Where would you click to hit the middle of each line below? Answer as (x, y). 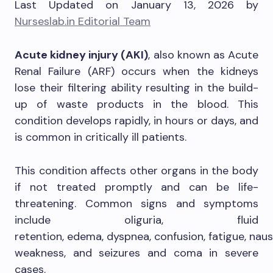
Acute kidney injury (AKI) (82, 55)
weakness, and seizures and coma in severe (136, 253)
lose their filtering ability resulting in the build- (136, 88)
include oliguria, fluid (136, 220)
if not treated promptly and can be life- (136, 187)
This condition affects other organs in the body (136, 171)
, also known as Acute (204, 55)
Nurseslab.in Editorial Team (83, 21)
